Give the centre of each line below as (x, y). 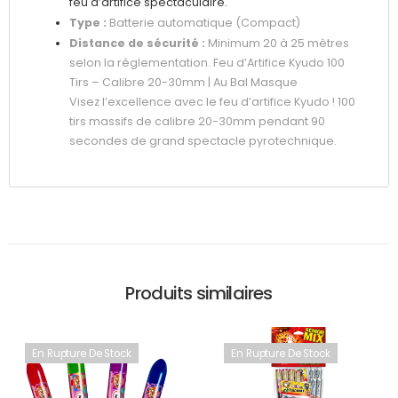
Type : (88, 22)
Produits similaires (199, 294)
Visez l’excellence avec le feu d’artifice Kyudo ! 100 (212, 101)
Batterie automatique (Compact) (203, 22)
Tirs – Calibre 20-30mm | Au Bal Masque (183, 82)
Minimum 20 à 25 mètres (277, 43)
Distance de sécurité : (137, 43)
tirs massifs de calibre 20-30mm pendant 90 (197, 121)
